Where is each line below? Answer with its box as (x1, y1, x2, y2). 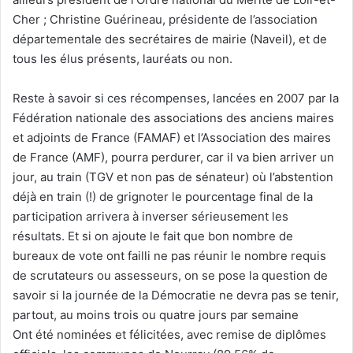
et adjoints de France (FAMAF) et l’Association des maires (13, 129, 331, 145)
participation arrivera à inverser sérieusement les (13, 208, 288, 224)
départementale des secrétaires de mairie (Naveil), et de (13, 31, 327, 46)
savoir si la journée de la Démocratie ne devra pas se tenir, (13, 287, 339, 303)
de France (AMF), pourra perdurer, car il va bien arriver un (13, 149, 334, 165)
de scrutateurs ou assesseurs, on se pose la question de (13, 267, 328, 283)
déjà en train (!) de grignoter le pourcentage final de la (13, 188, 313, 204)
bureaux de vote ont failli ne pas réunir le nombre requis (13, 247, 326, 263)
